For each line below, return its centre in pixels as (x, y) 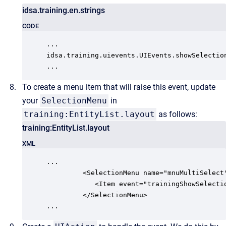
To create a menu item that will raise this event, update (119, 87)
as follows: (177, 114)
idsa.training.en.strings (64, 10)
